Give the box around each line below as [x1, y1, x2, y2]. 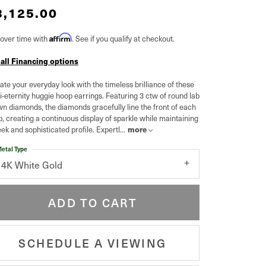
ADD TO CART [47, 194, 138, 211]
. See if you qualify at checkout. [72, 32, 175, 44]
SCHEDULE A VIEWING [18, 234, 167, 252]
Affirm [49, 32, 72, 42]
